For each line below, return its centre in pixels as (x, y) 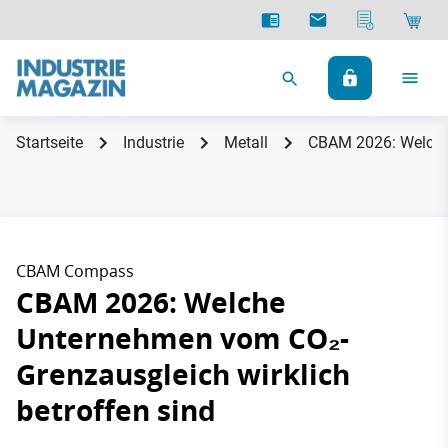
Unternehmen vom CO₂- (182, 338)
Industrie (153, 142)
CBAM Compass (75, 271)
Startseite (49, 142)
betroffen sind (116, 410)
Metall (246, 142)
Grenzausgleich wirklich (183, 374)
